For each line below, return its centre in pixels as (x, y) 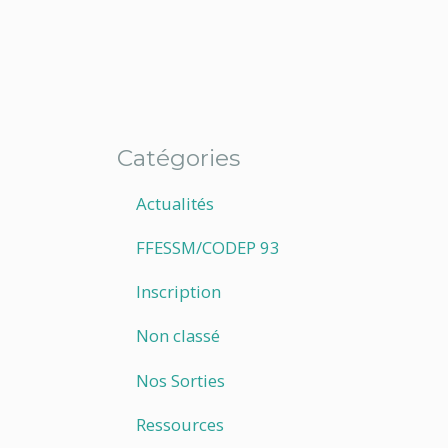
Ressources (180, 424)
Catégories (178, 157)
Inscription (179, 292)
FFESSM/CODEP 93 (208, 248)
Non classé (178, 336)
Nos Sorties (181, 380)
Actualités (175, 203)
